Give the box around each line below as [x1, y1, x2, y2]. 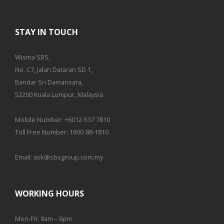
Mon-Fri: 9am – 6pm [15, 214, 72, 223]
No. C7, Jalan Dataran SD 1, [15, 65, 92, 74]
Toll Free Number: [15, 127, 69, 136]
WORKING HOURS [15, 188, 84, 199]
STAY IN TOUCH [15, 26, 78, 37]
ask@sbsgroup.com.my [33, 152, 103, 161]
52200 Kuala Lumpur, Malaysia [15, 90, 103, 99]
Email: [15, 152, 33, 161]
